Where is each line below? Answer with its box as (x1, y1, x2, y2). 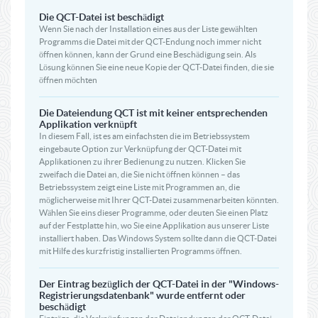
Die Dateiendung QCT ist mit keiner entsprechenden (39, 107, 268, 119)
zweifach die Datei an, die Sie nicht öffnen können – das (39, 170, 240, 179)
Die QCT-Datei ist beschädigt (39, 11, 164, 23)
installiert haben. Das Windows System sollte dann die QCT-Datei (39, 234, 277, 243)
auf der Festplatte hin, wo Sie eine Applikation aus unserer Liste (39, 221, 269, 230)
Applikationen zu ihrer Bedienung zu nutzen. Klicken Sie (39, 157, 246, 166)
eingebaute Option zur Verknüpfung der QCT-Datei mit (39, 144, 241, 153)
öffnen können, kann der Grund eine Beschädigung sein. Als (39, 50, 256, 59)
